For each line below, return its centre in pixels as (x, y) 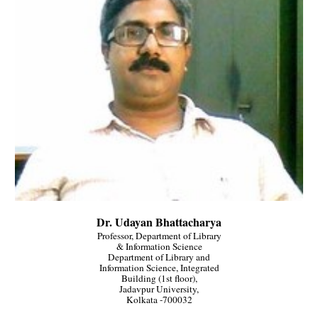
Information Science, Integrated (159, 268)
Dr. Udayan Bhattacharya (159, 222)
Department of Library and (159, 257)
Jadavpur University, (159, 289)
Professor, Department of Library (159, 236)
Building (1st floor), (159, 279)
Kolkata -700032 (159, 300)
